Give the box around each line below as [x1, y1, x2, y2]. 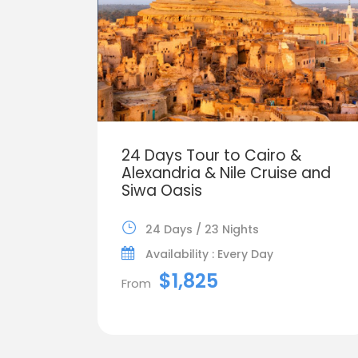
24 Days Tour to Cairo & [121, 144, 301, 166]
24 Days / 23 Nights [145, 221, 259, 237]
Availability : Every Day [145, 245, 273, 262]
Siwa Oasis [121, 179, 202, 201]
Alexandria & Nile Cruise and [121, 161, 331, 184]
